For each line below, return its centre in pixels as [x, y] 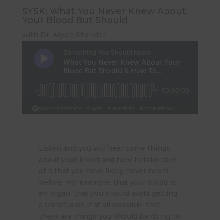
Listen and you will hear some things [104, 148]
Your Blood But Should [75, 20]
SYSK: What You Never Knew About [104, 11]
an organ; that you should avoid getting [108, 193]
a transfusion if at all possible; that [99, 205]
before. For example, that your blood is [107, 182]
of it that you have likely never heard [104, 171]
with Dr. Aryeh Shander [64, 35]
